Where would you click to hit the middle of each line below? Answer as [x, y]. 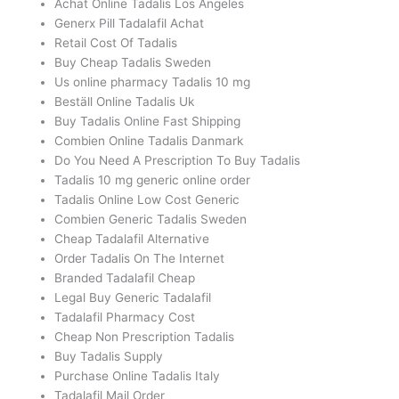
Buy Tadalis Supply [109, 357]
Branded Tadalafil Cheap [125, 278]
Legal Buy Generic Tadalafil [133, 298]
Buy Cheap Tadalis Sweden [133, 63]
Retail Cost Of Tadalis [116, 43]
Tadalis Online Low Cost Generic [147, 200]
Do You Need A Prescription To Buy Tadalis [178, 161]
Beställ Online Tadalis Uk [125, 102]
